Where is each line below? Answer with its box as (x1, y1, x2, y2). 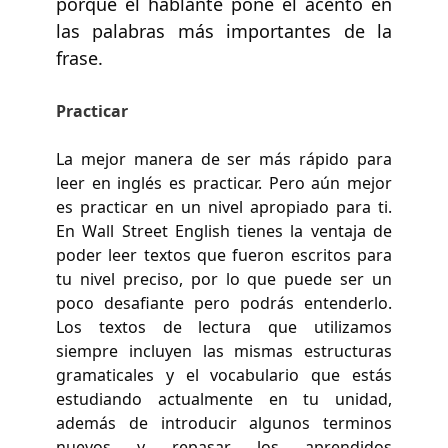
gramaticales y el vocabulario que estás (56, 363, 392, 386)
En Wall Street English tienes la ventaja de (56, 219, 392, 242)
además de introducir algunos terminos (56, 411, 392, 434)
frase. (56, 45, 103, 70)
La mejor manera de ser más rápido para (56, 147, 392, 170)
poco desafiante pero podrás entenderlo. (56, 291, 392, 314)
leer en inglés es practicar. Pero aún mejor (56, 171, 392, 194)
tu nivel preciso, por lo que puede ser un (56, 267, 392, 290)
